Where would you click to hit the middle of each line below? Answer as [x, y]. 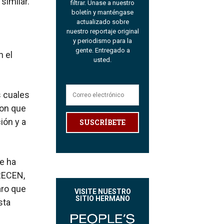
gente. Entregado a [102, 50]
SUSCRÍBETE [102, 122]
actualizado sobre [102, 22]
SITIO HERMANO [102, 199]
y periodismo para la [102, 41]
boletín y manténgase [102, 12]
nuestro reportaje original [102, 31]
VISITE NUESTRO [102, 192]
